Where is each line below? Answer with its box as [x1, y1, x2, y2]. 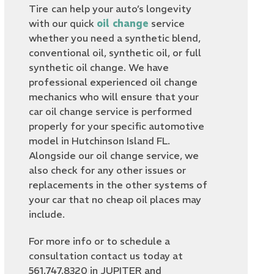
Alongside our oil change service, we [29, 149, 199, 162]
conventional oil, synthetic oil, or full [29, 46, 202, 59]
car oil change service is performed [29, 105, 193, 118]
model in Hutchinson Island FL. [29, 135, 171, 147]
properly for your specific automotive [29, 120, 205, 133]
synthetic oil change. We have [29, 61, 169, 74]
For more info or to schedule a [29, 235, 171, 248]
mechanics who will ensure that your [29, 91, 199, 103]
